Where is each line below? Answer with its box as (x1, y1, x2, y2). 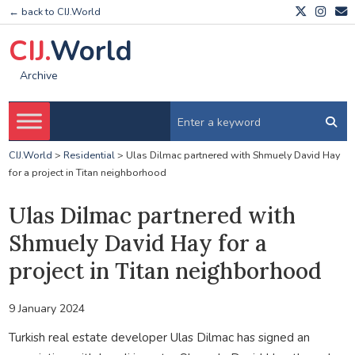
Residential (63, 148, 115, 162)
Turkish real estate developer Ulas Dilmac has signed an (8, 328, 310, 345)
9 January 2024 (8, 300, 85, 316)
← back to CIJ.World (8, 5, 101, 19)
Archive (19, 68, 58, 84)
